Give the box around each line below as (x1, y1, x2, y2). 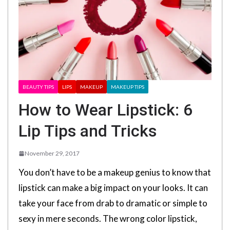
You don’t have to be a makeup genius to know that (18, 167, 211, 178)
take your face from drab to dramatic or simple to (18, 198, 207, 209)
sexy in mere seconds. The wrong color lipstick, (18, 213, 197, 224)
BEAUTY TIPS (23, 84, 54, 90)
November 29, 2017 (25, 149, 80, 158)
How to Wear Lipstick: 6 (18, 100, 193, 120)
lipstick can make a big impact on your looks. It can (18, 182, 208, 194)
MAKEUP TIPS (111, 84, 144, 90)
